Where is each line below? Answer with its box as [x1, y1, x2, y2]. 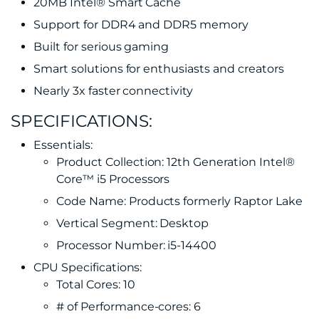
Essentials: [33, 138, 93, 152]
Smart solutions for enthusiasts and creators [33, 62, 284, 75]
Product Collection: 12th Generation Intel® [56, 155, 295, 169]
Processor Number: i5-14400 [56, 239, 217, 252]
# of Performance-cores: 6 [56, 300, 202, 313]
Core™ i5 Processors [56, 172, 170, 186]
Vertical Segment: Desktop [56, 216, 209, 230]
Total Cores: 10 [56, 278, 135, 291]
